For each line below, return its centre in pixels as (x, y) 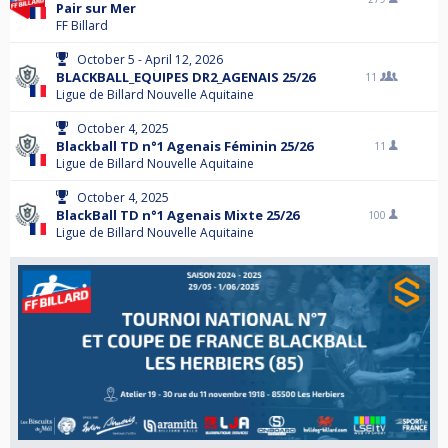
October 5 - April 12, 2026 (150, 59)
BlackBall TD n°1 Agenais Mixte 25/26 (177, 215)
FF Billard (82, 25)
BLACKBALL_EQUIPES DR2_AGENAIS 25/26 (185, 77)
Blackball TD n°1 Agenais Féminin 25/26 (184, 146)
